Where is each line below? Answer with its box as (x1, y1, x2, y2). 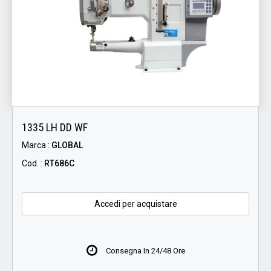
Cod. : (22, 158, 44, 169)
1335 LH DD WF (22, 121, 88, 134)
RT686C (44, 158, 74, 169)
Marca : (22, 140, 51, 151)
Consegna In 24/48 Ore (104, 246, 185, 256)
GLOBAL (51, 140, 83, 151)
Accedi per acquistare (94, 199, 177, 209)
